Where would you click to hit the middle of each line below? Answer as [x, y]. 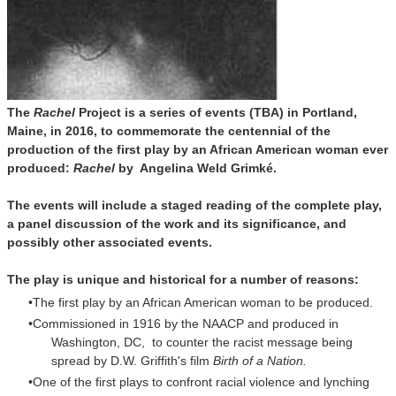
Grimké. [254, 168]
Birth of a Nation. [260, 360]
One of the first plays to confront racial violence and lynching [201, 381]
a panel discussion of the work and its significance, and [177, 223]
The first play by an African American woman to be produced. [203, 302]
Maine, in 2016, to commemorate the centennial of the [169, 130]
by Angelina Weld [173, 168]
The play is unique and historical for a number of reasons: [183, 279]
